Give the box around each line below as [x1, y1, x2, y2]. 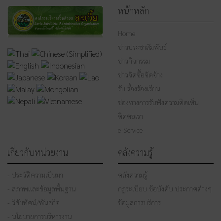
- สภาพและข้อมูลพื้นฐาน [7, 184, 76, 193]
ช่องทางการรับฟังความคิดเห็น [118, 97, 199, 107]
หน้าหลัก [118, 4, 149, 16]
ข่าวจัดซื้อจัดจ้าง [118, 70, 163, 79]
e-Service [118, 125, 143, 134]
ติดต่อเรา [118, 111, 143, 120]
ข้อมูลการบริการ [118, 197, 161, 207]
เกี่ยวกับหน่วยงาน [7, 146, 69, 158]
